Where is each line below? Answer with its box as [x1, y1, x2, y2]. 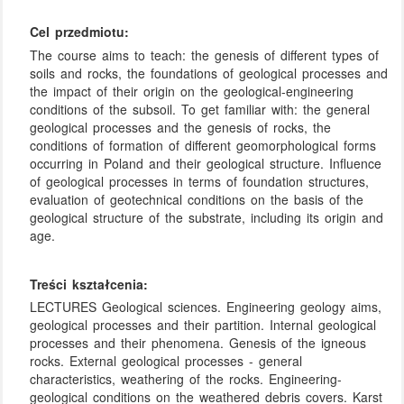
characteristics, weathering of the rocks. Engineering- [30, 370, 343, 389]
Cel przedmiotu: [30, 23, 130, 41]
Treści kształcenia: [30, 274, 149, 293]
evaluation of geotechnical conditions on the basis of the [30, 189, 364, 208]
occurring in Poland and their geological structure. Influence [30, 153, 382, 172]
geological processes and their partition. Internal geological [30, 316, 377, 335]
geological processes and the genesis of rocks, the [30, 117, 332, 136]
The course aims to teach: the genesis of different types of [30, 45, 380, 64]
